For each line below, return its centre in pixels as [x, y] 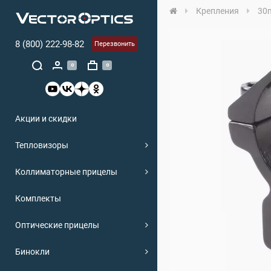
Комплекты [38, 198]
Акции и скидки [46, 118]
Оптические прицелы [57, 225]
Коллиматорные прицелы [66, 171]
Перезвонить [115, 44]
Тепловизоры [42, 145]
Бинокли [32, 251]
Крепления [217, 11]
